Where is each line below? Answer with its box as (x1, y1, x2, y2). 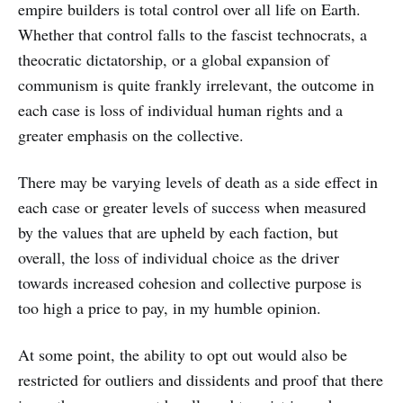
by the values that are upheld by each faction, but (18, 221, 338, 244)
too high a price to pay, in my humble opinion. (18, 297, 321, 319)
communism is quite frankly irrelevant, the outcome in (18, 74, 374, 96)
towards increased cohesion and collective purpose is (18, 272, 362, 294)
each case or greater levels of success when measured (18, 196, 366, 219)
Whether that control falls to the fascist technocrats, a (18, 23, 367, 46)
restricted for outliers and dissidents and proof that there (18, 369, 383, 391)
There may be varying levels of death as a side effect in (18, 171, 378, 193)
